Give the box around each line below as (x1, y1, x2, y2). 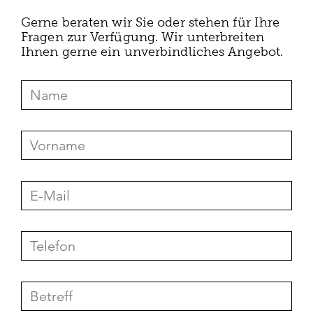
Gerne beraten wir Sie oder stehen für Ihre (21, 15, 280, 29)
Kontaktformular (20, 68, 92, 81)
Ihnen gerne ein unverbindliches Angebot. (21, 45, 284, 59)
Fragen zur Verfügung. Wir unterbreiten (21, 30, 264, 44)
